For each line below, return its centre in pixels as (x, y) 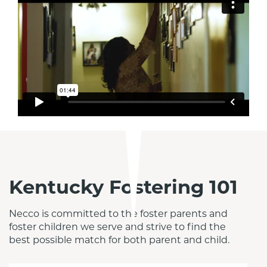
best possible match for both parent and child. (119, 240)
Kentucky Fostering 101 (123, 187)
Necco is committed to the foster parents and (118, 214)
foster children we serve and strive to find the (117, 227)
